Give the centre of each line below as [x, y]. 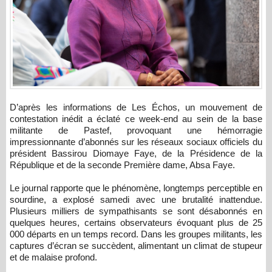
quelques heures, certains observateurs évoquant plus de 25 [136, 223]
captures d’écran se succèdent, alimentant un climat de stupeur [136, 246]
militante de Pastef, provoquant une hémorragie [136, 131]
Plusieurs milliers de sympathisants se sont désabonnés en [136, 211]
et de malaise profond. [53, 257]
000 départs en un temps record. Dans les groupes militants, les [136, 234]
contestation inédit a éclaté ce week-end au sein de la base [136, 119]
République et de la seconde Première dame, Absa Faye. [122, 165]
